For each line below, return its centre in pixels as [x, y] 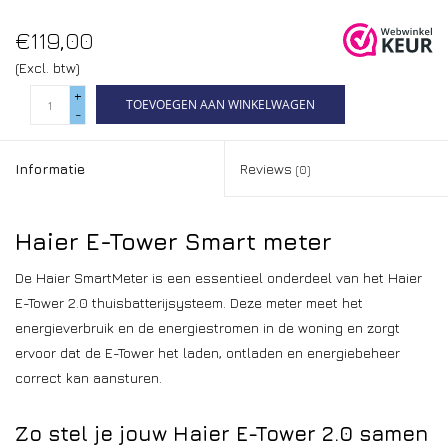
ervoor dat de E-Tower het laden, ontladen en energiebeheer [207, 352]
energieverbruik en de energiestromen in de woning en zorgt [207, 327]
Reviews [268, 168]
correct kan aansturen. [88, 377]
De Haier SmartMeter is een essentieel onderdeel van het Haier [218, 277]
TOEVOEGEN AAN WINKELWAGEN [220, 104]
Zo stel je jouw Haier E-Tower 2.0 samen [221, 433]
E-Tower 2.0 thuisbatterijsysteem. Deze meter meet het [189, 302]
